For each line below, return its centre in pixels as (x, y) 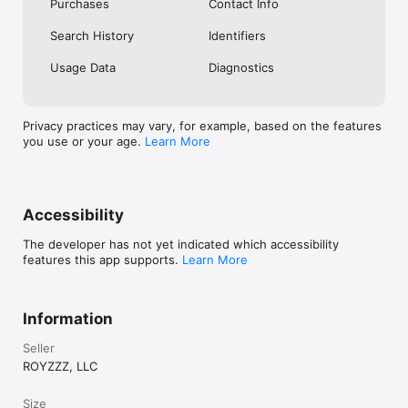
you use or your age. (84, 141)
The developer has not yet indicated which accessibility (181, 244)
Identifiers (237, 36)
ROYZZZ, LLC (60, 366)
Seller (39, 348)
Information (68, 319)
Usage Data (83, 67)
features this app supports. (102, 260)
